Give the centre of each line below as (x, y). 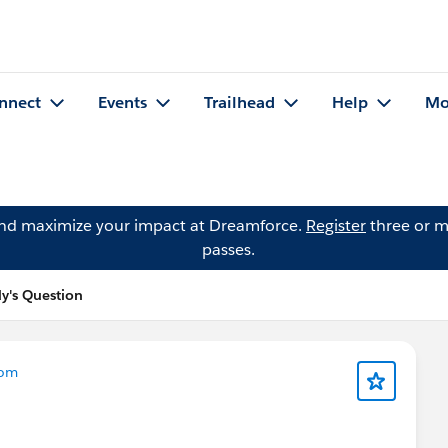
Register (336, 225)
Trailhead (239, 103)
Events (122, 103)
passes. (228, 249)
